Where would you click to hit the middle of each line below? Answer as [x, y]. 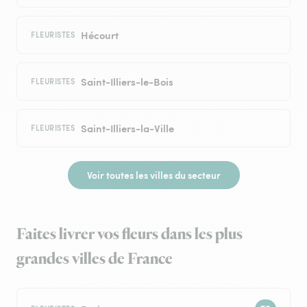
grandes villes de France [95, 259]
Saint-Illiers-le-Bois [127, 82]
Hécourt [99, 35]
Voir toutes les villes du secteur [153, 175]
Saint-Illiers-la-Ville [127, 128]
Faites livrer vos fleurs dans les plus [130, 235]
